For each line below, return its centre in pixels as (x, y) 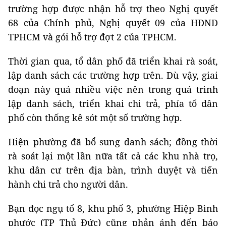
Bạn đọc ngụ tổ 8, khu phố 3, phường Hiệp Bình (113, 209)
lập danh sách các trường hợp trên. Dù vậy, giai (113, 75)
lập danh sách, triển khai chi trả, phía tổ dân (113, 104)
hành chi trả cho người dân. (68, 184)
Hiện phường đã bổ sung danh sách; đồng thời (113, 142)
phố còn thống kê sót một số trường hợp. (95, 118)
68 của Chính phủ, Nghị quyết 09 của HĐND (113, 23)
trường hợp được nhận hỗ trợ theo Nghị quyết (113, 9)
